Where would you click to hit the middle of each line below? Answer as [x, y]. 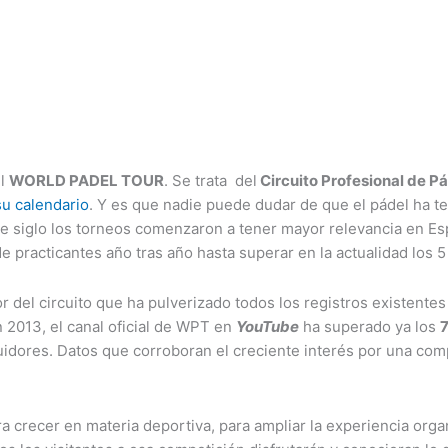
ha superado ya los [369, 327]
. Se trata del [210, 180]
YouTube [267, 327]
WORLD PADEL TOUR [86, 180]
